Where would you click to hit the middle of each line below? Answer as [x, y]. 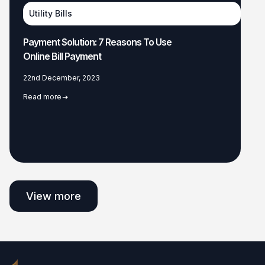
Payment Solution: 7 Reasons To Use [97, 42]
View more [54, 196]
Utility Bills [51, 13]
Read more [42, 96]
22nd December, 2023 [62, 77]
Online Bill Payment [62, 56]
